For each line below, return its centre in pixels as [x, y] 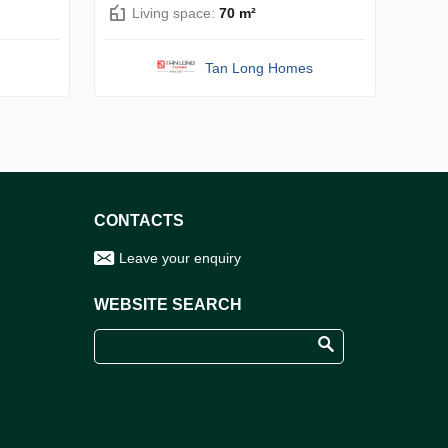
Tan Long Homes [259, 67]
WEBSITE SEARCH [168, 304]
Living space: [175, 12]
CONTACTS [139, 220]
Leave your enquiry [180, 257]
